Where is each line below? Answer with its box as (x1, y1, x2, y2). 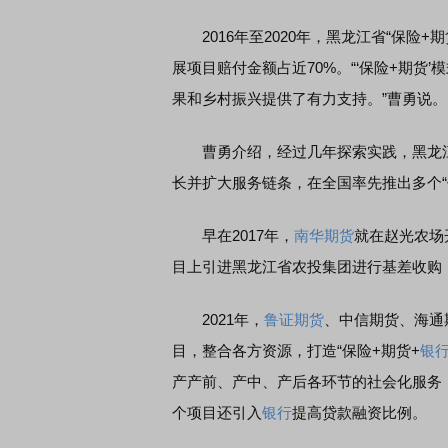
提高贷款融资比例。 (292, 404, 427, 421)
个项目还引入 (172, 404, 262, 421)
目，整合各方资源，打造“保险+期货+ (172, 342, 420, 359)
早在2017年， (172, 227, 294, 244)
